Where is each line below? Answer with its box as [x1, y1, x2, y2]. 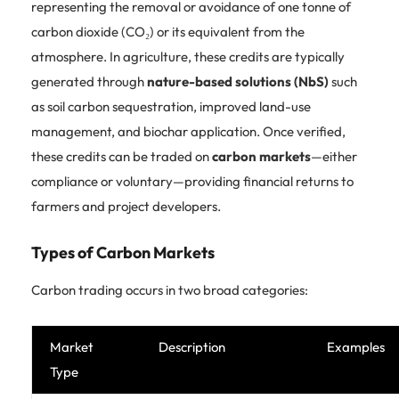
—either [311, 147, 357, 165]
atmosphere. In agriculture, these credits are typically [31, 47, 345, 65]
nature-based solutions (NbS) [147, 72, 329, 90]
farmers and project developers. [31, 197, 221, 215]
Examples [327, 338, 385, 355]
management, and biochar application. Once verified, [31, 122, 346, 140]
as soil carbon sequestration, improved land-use [31, 97, 311, 115]
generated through [31, 72, 147, 90]
